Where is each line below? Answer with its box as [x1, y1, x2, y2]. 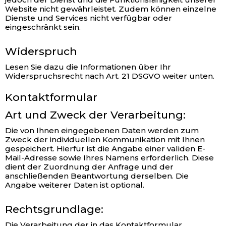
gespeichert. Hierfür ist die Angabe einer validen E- [5, 144, 205, 153]
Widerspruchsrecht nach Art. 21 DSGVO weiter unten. [5, 71, 214, 81]
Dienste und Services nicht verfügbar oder [5, 13, 172, 23]
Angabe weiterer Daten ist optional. [5, 180, 144, 190]
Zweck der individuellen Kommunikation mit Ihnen [5, 135, 205, 144]
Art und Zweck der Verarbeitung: [5, 108, 186, 121]
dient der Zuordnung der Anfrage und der [5, 162, 174, 172]
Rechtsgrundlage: [5, 203, 103, 215]
